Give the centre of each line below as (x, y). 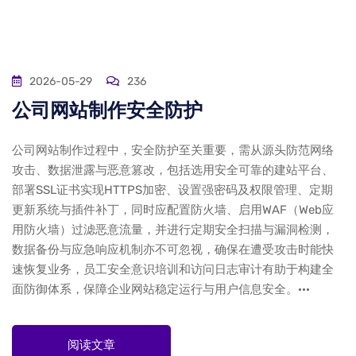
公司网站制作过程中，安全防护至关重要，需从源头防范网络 (173, 150)
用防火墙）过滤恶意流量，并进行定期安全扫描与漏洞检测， (173, 230)
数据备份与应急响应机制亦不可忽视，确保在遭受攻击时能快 (173, 250)
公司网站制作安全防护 (107, 111)
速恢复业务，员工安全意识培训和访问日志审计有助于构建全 (173, 269)
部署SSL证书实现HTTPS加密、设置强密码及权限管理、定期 (172, 190)
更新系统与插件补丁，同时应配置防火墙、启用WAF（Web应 (173, 210)
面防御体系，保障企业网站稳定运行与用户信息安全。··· (161, 289)
